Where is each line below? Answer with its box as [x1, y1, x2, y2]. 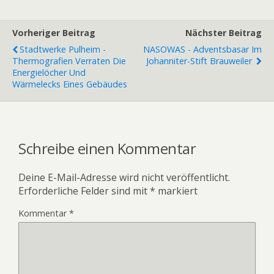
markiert [155, 183, 198, 198]
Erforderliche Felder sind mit [18, 183, 150, 198]
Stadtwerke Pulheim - [20, 43, 106, 55]
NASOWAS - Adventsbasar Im [143, 43, 262, 55]
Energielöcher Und [12, 67, 86, 78]
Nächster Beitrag [185, 27, 262, 39]
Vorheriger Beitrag [12, 27, 95, 39]
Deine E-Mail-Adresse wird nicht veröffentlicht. [18, 170, 230, 184]
